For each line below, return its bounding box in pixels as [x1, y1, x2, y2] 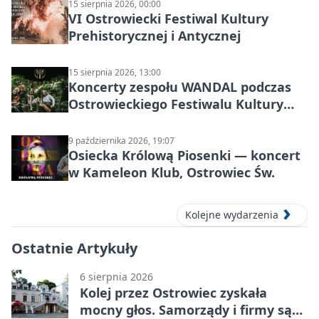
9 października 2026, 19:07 [68, 135, 174, 147]
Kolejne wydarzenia [185, 208, 278, 222]
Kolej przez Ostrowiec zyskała [80, 284, 267, 302]
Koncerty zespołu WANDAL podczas [68, 78, 291, 95]
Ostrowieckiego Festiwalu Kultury [68, 95, 283, 113]
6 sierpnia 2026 [80, 270, 153, 284]
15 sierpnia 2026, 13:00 [68, 66, 161, 78]
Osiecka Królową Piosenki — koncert [68, 147, 300, 164]
